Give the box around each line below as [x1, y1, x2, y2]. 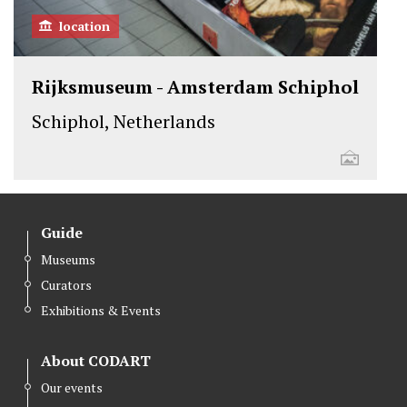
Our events [41, 379, 103, 397]
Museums [41, 251, 95, 269]
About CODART [41, 351, 151, 372]
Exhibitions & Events [41, 302, 161, 320]
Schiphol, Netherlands [32, 109, 215, 134]
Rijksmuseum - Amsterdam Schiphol [32, 74, 359, 100]
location [59, 17, 110, 35]
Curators [41, 276, 92, 294]
